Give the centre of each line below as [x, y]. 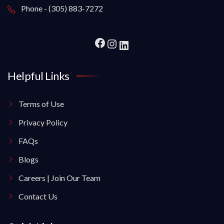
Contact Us [38, 196]
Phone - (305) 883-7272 [61, 8]
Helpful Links [38, 76]
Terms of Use [41, 104]
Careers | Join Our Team [59, 178]
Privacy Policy [43, 122]
